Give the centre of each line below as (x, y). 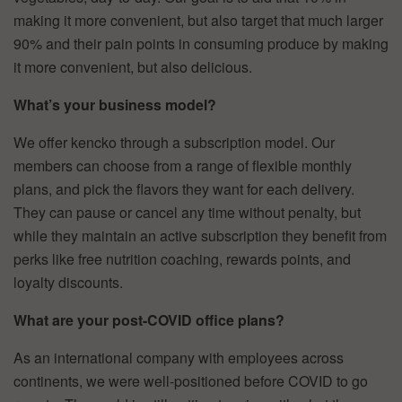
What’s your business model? (115, 104)
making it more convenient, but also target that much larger (198, 20)
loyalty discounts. (68, 282)
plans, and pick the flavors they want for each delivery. (184, 188)
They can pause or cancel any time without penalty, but (187, 212)
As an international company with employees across (179, 357)
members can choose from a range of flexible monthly (183, 165)
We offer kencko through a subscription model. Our (174, 142)
